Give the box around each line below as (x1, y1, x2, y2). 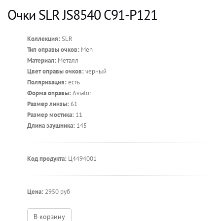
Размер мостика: (27, 110, 74, 119)
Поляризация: (27, 77, 67, 86)
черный (84, 67, 107, 75)
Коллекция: (27, 34, 60, 43)
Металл (56, 56, 78, 65)
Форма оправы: (27, 88, 71, 97)
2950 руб (43, 187, 70, 196)
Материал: (27, 56, 56, 65)
